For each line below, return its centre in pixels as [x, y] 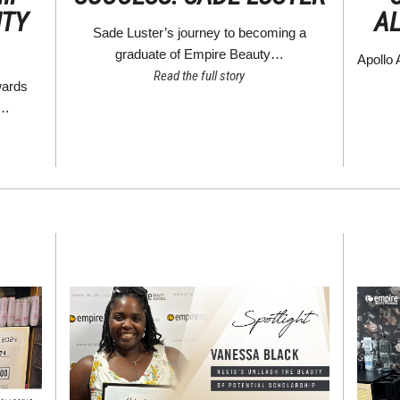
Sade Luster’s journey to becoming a [199, 32]
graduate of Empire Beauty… [199, 54]
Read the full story [200, 75]
